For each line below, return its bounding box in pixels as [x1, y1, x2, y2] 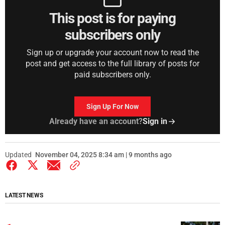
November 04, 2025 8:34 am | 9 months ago [35, 151, 172, 159]
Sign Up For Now [86, 102, 139, 110]
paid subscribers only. [74, 70, 151, 79]
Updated [5, 151, 32, 159]
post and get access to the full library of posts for [26, 59, 199, 68]
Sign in [142, 117, 167, 126]
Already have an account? [49, 117, 143, 126]
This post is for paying [49, 10, 176, 27]
